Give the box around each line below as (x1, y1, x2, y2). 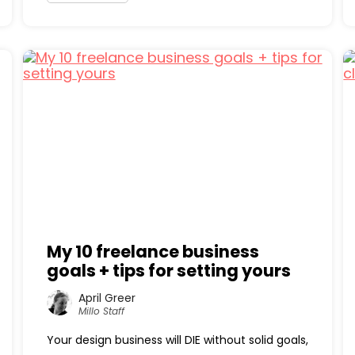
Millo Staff (78, 303, 124, 318)
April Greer (78, 289, 136, 306)
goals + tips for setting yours (46, 259, 291, 282)
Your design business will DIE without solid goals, (46, 332, 308, 348)
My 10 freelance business (46, 240, 259, 263)
